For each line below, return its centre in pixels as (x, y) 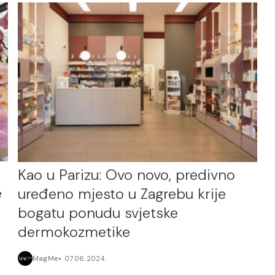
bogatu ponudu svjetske (98, 213)
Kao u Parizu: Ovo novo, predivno (127, 175)
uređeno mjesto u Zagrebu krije (122, 194)
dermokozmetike (74, 232)
